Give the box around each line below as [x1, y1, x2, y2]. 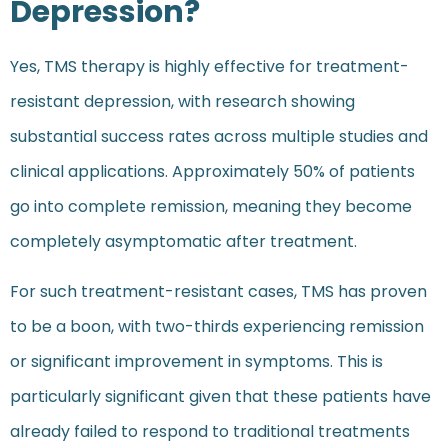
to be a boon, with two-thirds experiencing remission [10, 314, 424, 338]
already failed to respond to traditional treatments [10, 419, 410, 443]
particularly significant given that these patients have [10, 384, 431, 408]
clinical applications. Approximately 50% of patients [10, 160, 415, 184]
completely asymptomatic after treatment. [10, 230, 357, 254]
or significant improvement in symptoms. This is [10, 349, 383, 373]
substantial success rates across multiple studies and [10, 125, 428, 149]
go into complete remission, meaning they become [10, 195, 412, 219]
